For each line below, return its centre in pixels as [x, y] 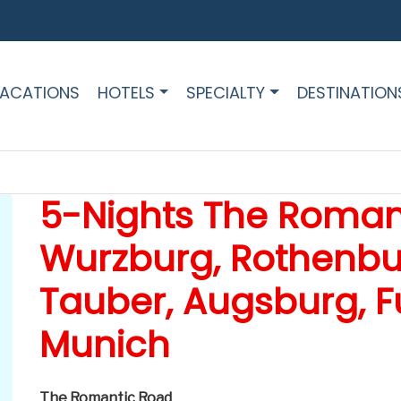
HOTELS [126, 92]
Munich [105, 345]
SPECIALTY [226, 92]
